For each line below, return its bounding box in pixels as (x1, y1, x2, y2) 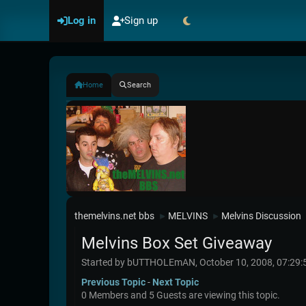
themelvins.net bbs (74, 210, 154, 222)
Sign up (124, 14, 158, 27)
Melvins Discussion (221, 210, 301, 222)
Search (127, 81, 151, 89)
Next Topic (152, 277, 199, 288)
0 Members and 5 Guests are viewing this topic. (81, 290, 280, 301)
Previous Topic (81, 277, 145, 288)
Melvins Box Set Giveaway (81, 234, 272, 253)
